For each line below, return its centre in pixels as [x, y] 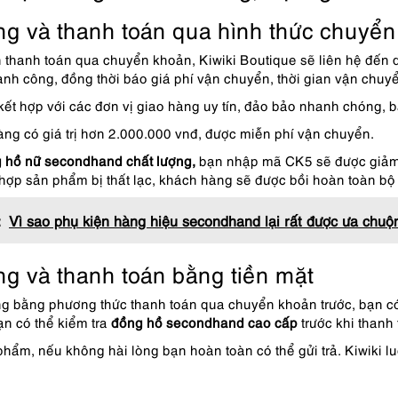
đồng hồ [137, 322]
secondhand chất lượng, [120, 160]
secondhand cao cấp [232, 322]
